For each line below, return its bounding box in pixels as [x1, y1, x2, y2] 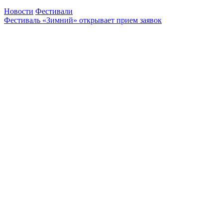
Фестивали [35, 6, 73, 15]
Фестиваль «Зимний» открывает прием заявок [4, 15, 162, 24]
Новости [4, 6, 33, 15]
